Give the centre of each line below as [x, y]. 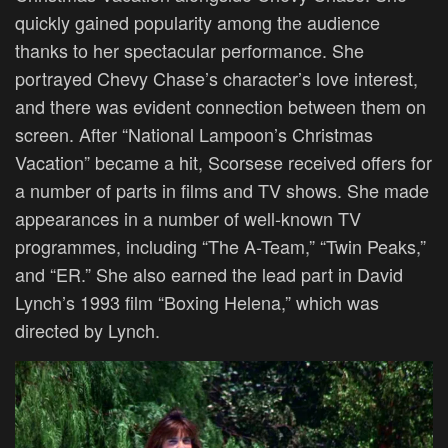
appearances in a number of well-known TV [188, 218]
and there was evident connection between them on [220, 106]
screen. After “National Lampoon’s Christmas [194, 134]
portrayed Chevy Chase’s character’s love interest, [216, 78]
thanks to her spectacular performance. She [189, 50]
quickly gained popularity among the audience [197, 22]
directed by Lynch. [87, 330]
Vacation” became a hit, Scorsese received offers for [223, 162]
